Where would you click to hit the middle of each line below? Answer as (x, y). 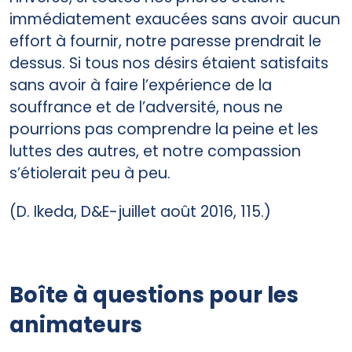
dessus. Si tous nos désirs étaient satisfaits (169, 64)
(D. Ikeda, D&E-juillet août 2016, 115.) (140, 212)
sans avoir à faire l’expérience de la (141, 86)
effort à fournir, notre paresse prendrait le (165, 42)
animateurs (76, 324)
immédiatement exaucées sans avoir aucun (175, 20)
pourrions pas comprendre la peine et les (164, 130)
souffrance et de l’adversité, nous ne (146, 108)
